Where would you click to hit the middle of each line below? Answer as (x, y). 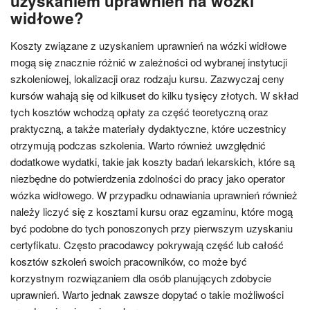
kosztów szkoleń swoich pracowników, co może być (129, 261)
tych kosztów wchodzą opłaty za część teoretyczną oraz (139, 112)
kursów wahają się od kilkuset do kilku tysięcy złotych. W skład (154, 95)
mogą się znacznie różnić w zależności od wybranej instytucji (149, 62)
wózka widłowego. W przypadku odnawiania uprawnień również (154, 195)
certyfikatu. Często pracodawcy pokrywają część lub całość (147, 245)
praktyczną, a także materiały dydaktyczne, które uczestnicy (148, 128)
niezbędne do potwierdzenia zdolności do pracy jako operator (148, 178)
